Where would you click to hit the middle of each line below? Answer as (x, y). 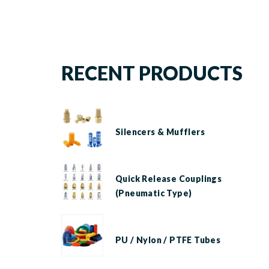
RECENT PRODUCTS (152, 73)
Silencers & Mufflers (160, 131)
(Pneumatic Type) (154, 193)
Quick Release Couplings (169, 178)
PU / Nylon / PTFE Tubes (168, 240)
